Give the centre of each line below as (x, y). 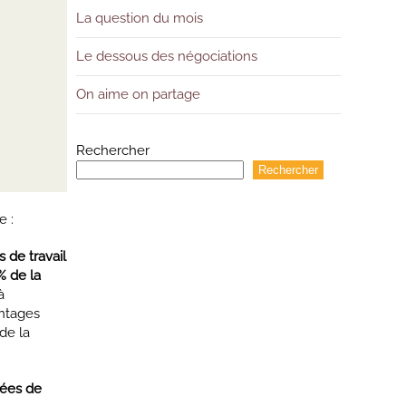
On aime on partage (138, 95)
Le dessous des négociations (166, 57)
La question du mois (139, 19)
